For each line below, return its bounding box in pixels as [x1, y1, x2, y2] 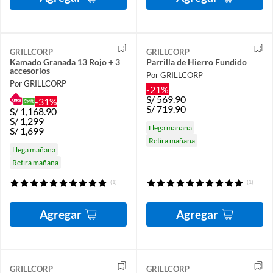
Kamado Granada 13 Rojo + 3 [10, 56, 120, 67]
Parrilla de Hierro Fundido [146, 56, 247, 67]
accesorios [10, 65, 50, 76]
